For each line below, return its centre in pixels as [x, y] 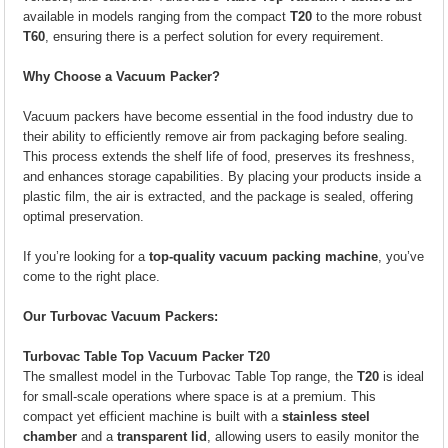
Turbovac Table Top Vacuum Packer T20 [147, 356]
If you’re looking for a [86, 256]
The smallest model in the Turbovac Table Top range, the [190, 376]
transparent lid [162, 436]
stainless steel [326, 416]
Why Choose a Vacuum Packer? [122, 76]
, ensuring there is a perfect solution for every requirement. [215, 36]
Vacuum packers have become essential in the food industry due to [218, 116]
